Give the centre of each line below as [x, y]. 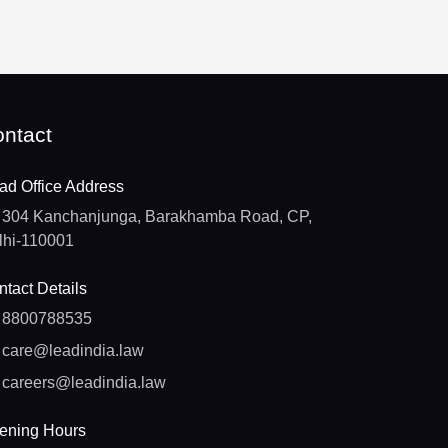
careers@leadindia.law [84, 383]
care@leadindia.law [73, 351]
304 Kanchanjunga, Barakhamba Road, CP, [157, 217]
